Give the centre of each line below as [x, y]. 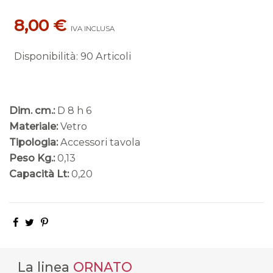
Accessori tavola [101, 142]
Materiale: [34, 126]
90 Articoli [105, 56]
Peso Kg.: [32, 158]
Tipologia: [34, 142]
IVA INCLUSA [92, 29]
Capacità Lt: [39, 174]
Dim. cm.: [32, 111]
